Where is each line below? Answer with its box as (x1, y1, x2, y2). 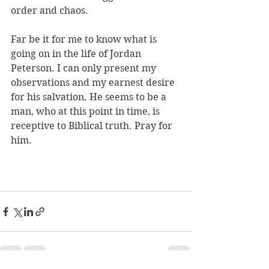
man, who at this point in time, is (11, 106, 162, 118)
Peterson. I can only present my (11, 62, 159, 74)
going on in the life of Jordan (11, 48, 144, 60)
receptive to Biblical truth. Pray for (11, 120, 175, 132)
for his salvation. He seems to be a (11, 91, 169, 103)
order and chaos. (11, 5, 91, 17)
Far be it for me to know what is (11, 34, 159, 46)
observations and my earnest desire (11, 77, 177, 89)
